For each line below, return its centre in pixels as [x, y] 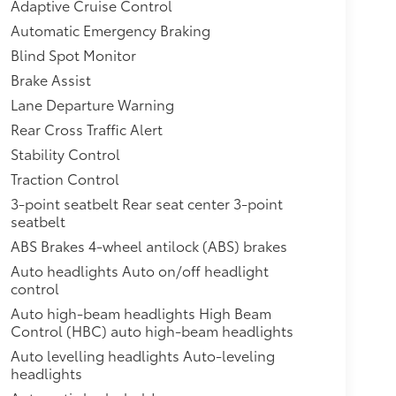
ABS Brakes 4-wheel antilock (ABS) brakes [148, 246]
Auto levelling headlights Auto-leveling [142, 355]
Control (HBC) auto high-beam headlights [152, 331]
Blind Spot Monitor [73, 55]
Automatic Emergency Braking [110, 30]
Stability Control [65, 154]
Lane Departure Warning [92, 104]
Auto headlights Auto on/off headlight [139, 270]
